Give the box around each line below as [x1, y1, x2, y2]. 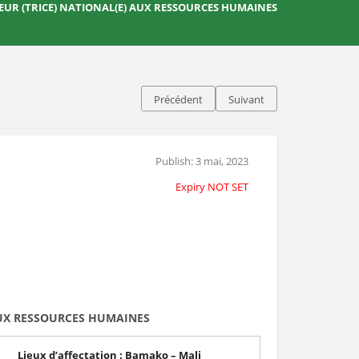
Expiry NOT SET [175, 179, 248, 194]
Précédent [154, 92, 203, 107]
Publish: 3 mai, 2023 [155, 154, 248, 168]
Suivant [228, 92, 264, 107]
